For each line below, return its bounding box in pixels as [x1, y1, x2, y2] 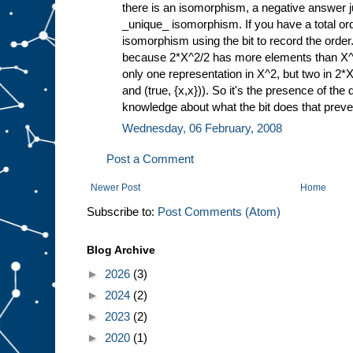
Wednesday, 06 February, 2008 [122, 121, 282, 135]
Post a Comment [106, 151, 194, 165]
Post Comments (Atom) [158, 204, 281, 218]
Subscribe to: [87, 204, 158, 218]
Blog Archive [87, 243, 155, 256]
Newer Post [91, 181, 140, 193]
